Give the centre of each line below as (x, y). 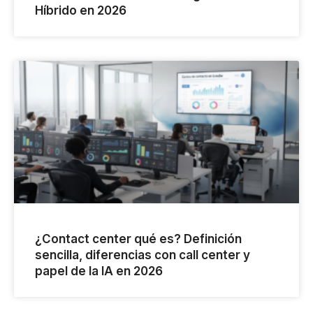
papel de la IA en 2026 (99, 271)
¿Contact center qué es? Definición (138, 239)
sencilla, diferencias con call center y (143, 255)
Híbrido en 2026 (81, 11)
